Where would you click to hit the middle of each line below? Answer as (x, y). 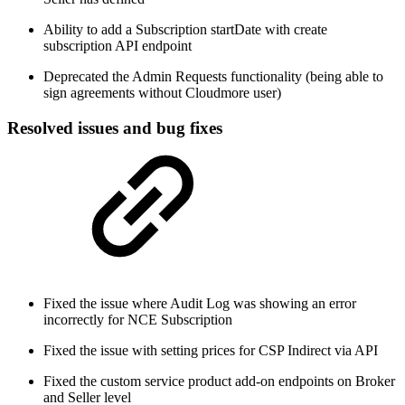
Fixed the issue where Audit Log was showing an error (200, 303)
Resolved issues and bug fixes (115, 127)
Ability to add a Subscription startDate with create (185, 30)
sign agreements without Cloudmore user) (162, 93)
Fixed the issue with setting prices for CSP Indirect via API (211, 350)
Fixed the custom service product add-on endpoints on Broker (219, 381)
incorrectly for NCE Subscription (138, 319)
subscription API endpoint (118, 46)
